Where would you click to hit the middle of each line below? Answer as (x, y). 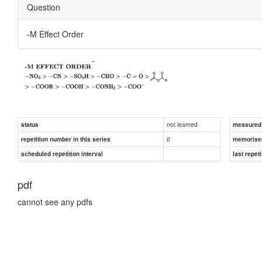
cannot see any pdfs (55, 201)
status (30, 124)
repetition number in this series (66, 139)
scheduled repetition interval (62, 154)
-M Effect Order (55, 34)
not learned (182, 124)
